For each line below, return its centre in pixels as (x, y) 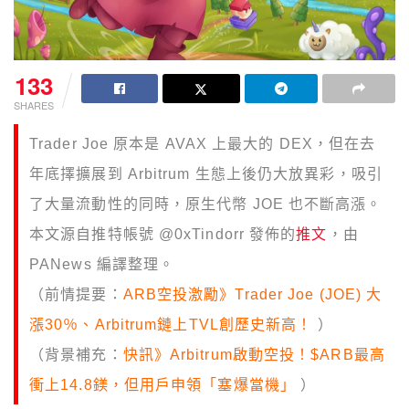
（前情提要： (76, 295)
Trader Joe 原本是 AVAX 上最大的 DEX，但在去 (203, 144)
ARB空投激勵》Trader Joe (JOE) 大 (252, 295)
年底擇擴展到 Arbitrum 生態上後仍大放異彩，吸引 (206, 174)
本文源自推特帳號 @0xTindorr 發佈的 (163, 235)
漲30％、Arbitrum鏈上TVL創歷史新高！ (171, 325)
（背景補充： (76, 355)
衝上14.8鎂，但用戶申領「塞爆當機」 (163, 385)
